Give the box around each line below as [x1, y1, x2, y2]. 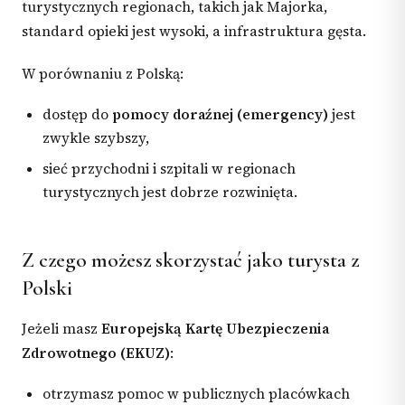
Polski [22, 275, 72, 301]
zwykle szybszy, [42, 128, 150, 148]
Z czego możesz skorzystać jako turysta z [22, 247, 359, 273]
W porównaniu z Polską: [22, 63, 184, 83]
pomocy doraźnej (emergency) [112, 105, 329, 125]
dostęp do [42, 105, 113, 125]
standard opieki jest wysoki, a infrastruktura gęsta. [22, 22, 366, 42]
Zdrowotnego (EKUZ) [22, 343, 170, 363]
